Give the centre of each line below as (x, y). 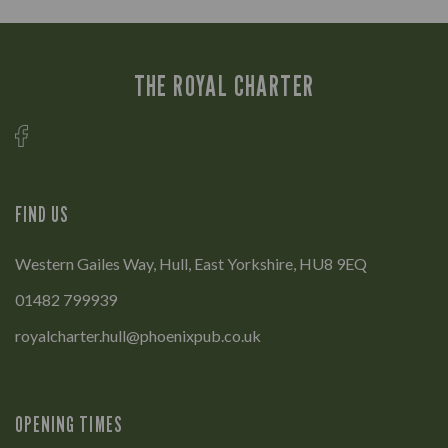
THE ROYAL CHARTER (224, 86)
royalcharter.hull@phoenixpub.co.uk (138, 336)
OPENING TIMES (69, 425)
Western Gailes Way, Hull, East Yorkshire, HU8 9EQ (191, 264)
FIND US (42, 215)
